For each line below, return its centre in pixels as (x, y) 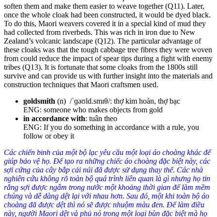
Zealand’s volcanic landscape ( (51, 41)
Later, (196, 6)
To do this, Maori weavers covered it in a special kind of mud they (105, 23)
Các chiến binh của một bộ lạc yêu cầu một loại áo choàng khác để (107, 152)
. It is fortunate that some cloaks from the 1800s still (119, 67)
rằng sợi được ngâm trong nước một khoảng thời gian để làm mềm (107, 187)
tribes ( (14, 67)
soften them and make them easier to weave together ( (86, 6)
